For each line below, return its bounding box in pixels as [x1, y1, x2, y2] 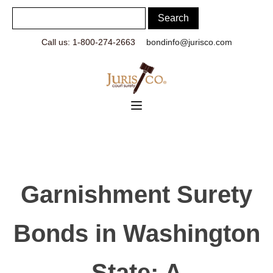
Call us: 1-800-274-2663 [41, 37, 135, 47]
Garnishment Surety [21, 181, 252, 208]
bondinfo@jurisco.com [146, 37, 232, 47]
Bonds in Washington [13, 220, 260, 247]
